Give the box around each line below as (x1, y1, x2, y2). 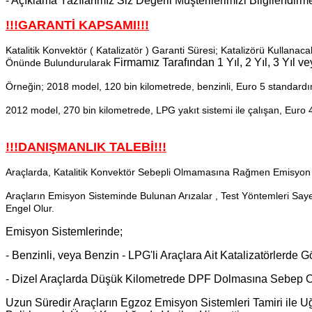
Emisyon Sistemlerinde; (6, 225, 123, 237)
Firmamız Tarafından (114, 56, 214, 68)
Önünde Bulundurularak (6, 56, 114, 68)
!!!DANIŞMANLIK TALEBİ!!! (6, 139, 166, 154)
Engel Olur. (6, 202, 54, 214)
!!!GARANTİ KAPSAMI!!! (6, 17, 149, 32)
